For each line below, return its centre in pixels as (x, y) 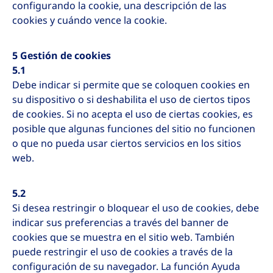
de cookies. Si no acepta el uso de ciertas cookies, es (133, 114)
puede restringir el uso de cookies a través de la (122, 252)
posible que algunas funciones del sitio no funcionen (134, 129)
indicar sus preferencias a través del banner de (120, 223)
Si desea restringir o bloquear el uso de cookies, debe (136, 208)
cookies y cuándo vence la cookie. (90, 20)
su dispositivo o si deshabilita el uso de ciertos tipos (131, 100)
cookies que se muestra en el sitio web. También (123, 237)
